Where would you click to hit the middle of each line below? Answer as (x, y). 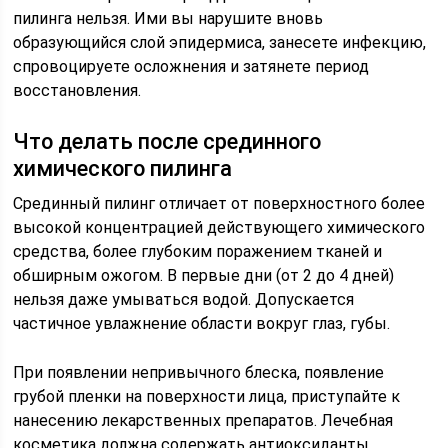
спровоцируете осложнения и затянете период (191, 66)
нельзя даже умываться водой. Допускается (184, 299)
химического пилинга (123, 168)
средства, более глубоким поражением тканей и (198, 251)
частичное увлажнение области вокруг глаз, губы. (202, 323)
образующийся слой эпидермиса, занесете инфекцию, (220, 42)
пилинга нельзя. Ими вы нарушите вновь (168, 18)
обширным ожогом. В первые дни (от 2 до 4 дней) (204, 275)
